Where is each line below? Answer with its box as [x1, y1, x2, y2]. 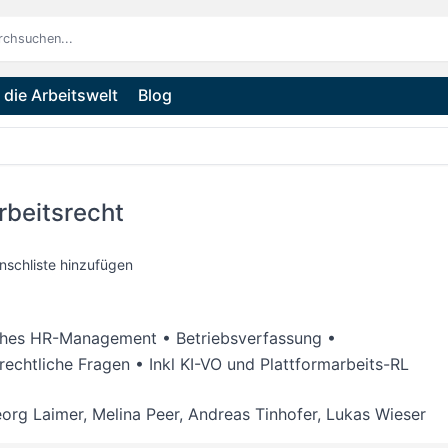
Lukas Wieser [325, 404, 426, 424]
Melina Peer [91, 404, 179, 424]
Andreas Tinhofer [187, 404, 317, 424]
